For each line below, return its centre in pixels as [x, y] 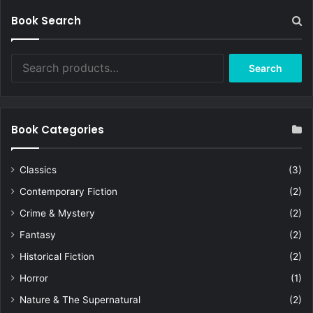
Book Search [46, 21]
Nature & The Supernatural [80, 300]
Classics [38, 170]
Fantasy [38, 235]
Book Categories [58, 130]
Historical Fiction [57, 257]
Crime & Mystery [57, 213]
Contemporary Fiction [68, 192]
